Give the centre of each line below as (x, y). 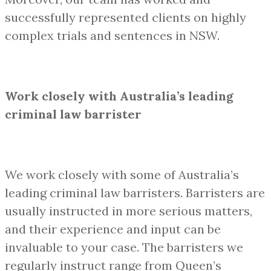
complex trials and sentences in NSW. (112, 35)
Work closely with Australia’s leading (119, 96)
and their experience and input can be (113, 229)
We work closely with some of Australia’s (122, 174)
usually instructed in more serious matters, (129, 211)
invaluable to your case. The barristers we (124, 247)
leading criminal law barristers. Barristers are (135, 192)
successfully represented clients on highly (126, 17)
